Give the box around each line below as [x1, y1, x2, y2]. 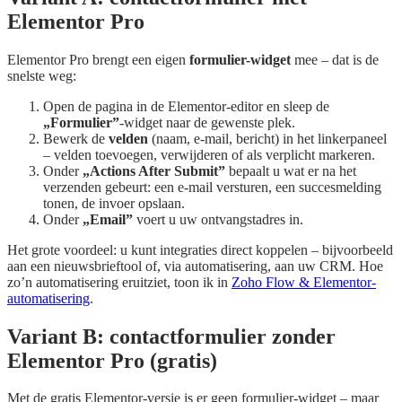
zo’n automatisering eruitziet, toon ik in [7, 274, 232, 290]
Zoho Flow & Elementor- [232, 274, 376, 290]
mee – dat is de [291, 51, 379, 67]
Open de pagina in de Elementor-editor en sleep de [43, 98, 329, 114]
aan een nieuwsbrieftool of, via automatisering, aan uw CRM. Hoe [7, 258, 383, 274]
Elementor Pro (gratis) [7, 348, 217, 372]
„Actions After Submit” [83, 162, 225, 179]
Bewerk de [43, 130, 109, 146]
